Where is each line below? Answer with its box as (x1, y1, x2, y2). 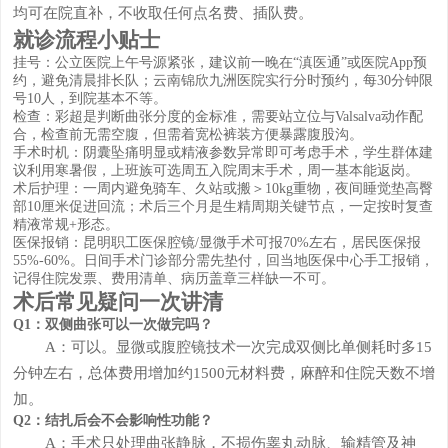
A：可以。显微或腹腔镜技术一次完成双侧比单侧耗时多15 (44, 337, 432, 355)
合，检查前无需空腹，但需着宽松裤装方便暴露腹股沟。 (12, 126, 363, 142)
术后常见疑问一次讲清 (12, 289, 223, 314)
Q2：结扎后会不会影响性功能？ (12, 412, 213, 428)
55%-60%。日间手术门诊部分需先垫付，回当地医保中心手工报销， (12, 252, 434, 268)
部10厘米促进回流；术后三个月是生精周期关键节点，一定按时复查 (12, 198, 433, 214)
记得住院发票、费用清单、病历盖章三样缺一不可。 (12, 270, 335, 286)
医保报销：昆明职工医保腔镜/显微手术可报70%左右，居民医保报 (12, 234, 421, 250)
